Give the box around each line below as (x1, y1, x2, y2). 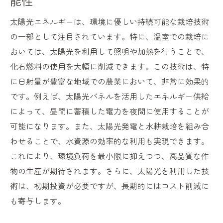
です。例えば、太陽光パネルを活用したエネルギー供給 (10, 90, 209, 103)
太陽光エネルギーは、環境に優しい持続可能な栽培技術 (10, 15, 209, 28)
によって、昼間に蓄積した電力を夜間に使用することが (10, 105, 209, 117)
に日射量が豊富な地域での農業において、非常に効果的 (10, 75, 209, 88)
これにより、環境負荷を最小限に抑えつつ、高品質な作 (10, 150, 209, 162)
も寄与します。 (10, 195, 66, 207)
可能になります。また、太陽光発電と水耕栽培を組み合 (10, 120, 209, 132)
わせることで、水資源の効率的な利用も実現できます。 (10, 135, 209, 147)
